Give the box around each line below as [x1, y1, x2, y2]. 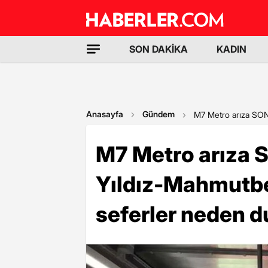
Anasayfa [86, 109, 123, 119]
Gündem [142, 109, 175, 119]
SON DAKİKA [129, 43, 188, 55]
